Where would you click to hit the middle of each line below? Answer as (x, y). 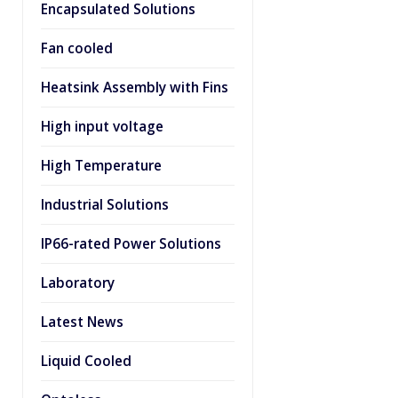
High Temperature (101, 166)
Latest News (82, 322)
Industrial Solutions (105, 205)
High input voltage (102, 127)
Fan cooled (77, 48)
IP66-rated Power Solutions (131, 244)
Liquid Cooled (86, 361)
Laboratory (78, 283)
